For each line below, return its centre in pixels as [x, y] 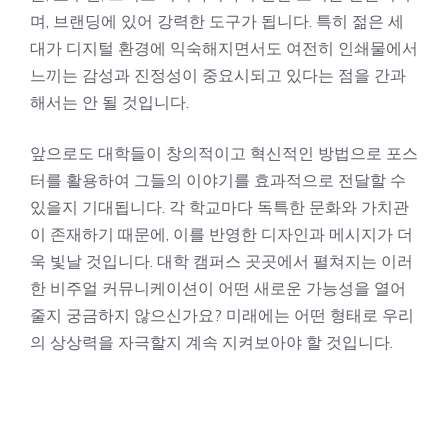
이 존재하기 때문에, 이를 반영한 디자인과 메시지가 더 [221, 234]
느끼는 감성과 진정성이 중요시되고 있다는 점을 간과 [218, 75]
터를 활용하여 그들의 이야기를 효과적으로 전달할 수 [218, 180]
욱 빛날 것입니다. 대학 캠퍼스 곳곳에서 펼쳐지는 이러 [221, 261]
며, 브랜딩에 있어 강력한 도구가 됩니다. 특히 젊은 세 [217, 21]
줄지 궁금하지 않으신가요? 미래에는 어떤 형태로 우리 [222, 315]
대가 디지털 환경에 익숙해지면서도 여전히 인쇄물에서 [224, 48]
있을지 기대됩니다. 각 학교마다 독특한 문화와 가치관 [219, 207]
